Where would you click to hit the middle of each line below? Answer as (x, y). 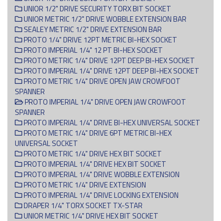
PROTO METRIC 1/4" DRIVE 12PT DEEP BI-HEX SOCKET (109, 60)
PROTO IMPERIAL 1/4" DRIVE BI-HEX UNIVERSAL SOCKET (111, 122)
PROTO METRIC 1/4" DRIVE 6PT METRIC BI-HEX (97, 133)
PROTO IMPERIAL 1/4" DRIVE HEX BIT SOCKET (94, 164)
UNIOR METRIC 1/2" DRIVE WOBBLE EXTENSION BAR (104, 19)
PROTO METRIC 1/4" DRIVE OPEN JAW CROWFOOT (101, 81)
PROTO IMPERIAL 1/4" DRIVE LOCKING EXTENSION (100, 195)
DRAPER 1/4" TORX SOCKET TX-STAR (82, 205)
